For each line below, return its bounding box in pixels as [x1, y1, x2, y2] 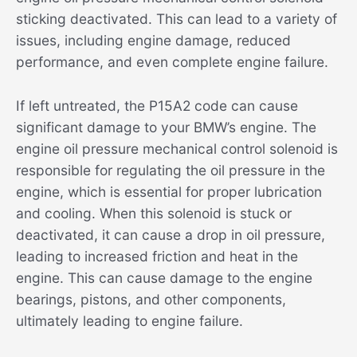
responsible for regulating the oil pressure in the [16, 161, 325, 178]
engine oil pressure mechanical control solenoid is [16, 139, 338, 157]
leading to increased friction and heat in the [16, 247, 298, 265]
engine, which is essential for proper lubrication [16, 182, 322, 200]
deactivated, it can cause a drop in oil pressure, [16, 226, 325, 243]
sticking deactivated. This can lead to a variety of [16, 10, 337, 28]
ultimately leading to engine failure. [16, 312, 243, 329]
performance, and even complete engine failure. [16, 53, 328, 71]
